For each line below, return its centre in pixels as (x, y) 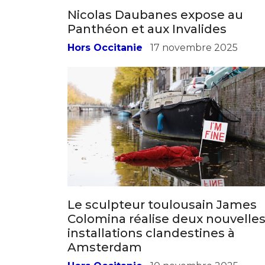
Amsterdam (105, 177)
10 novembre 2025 (194, 196)
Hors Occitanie (105, 196)
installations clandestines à (151, 163)
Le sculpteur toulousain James (162, 135)
